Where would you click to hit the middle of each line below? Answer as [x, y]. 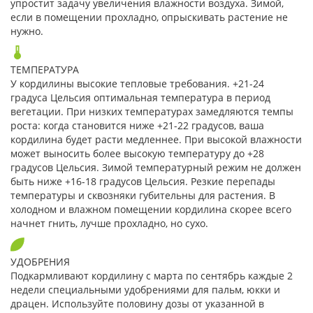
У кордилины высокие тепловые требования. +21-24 [137, 83]
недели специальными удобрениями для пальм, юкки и [145, 289]
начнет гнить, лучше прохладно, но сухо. [109, 223]
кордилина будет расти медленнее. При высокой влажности [156, 139]
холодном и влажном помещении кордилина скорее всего [151, 209]
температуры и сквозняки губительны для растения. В [143, 195]
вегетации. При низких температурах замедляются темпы [152, 111]
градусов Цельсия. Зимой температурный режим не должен [156, 167]
